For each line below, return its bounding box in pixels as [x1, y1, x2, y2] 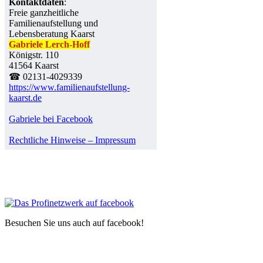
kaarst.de [9, 92, 42, 103]
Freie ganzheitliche [9, 7, 79, 18]
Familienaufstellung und [9, 18, 99, 28]
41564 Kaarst [9, 60, 59, 70]
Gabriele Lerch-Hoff [9, 39, 90, 49]
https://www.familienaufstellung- [9, 82, 130, 92]
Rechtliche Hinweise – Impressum [9, 134, 136, 145]
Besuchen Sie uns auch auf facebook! [5, 217, 146, 228]
